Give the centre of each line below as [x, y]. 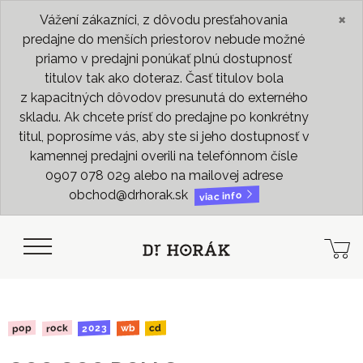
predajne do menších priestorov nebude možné [164, 39]
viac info [222, 196]
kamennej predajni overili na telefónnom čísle [164, 156]
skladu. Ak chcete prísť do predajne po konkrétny [164, 117]
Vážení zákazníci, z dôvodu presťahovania [164, 20]
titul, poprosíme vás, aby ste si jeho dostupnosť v [164, 137]
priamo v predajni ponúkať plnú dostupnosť [164, 59]
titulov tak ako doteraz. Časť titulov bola [164, 78]
